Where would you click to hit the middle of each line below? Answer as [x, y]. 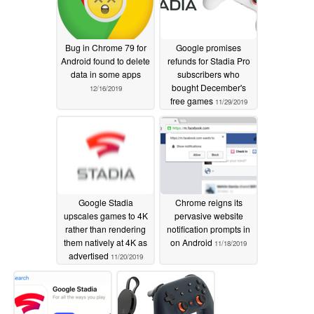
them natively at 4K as [105, 243]
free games [192, 101]
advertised [89, 256]
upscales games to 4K [105, 216]
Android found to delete [105, 61]
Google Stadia [105, 203]
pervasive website [209, 216]
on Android [192, 243]
